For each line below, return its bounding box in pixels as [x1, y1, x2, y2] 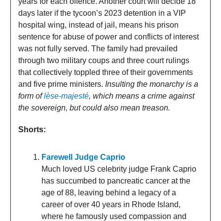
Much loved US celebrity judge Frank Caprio [41, 164, 196, 173]
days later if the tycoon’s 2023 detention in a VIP [18, 8, 186, 17]
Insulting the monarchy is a [105, 79, 198, 88]
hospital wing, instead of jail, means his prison [18, 20, 179, 29]
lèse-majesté [44, 91, 89, 100]
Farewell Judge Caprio [41, 152, 125, 161]
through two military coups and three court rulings [18, 56, 189, 65]
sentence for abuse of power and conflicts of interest [18, 32, 199, 41]
